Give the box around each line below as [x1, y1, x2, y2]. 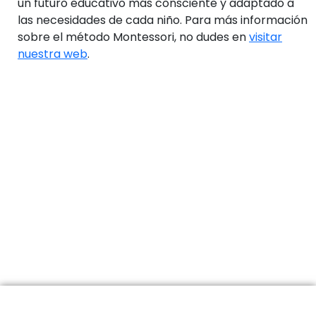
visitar [249, 29, 282, 45]
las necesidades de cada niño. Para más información [18, 12, 308, 28]
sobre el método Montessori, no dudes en [18, 29, 249, 45]
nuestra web [18, 46, 87, 62]
